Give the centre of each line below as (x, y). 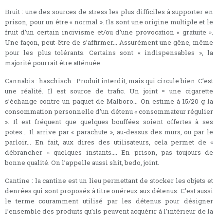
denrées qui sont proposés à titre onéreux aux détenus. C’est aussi (109, 191)
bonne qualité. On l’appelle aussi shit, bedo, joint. (82, 162)
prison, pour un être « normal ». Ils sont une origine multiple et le (109, 22)
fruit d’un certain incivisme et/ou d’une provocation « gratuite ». (109, 32)
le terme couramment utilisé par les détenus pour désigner (109, 201)
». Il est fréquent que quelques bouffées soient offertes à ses (109, 121)
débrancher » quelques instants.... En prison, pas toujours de (109, 152)
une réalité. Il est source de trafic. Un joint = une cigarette (109, 91)
